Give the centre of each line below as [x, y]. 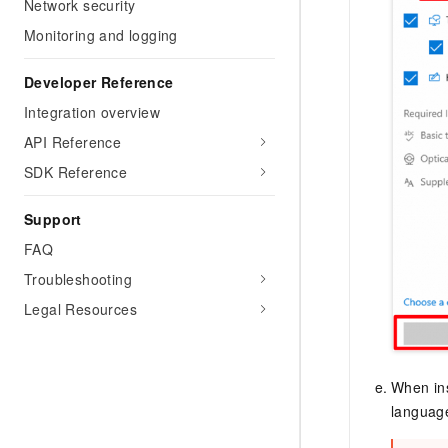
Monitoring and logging [101, 35]
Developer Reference [99, 82]
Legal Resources [80, 309]
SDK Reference [76, 172]
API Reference [73, 142]
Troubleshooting [78, 279]
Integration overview [92, 112]
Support [53, 219]
